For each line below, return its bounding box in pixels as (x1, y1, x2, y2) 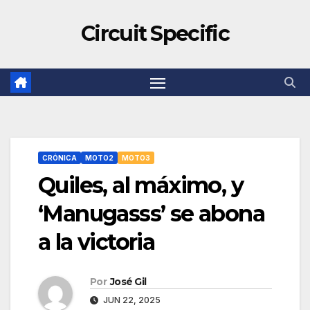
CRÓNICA (42, 154, 77, 163)
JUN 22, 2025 (101, 295, 161, 306)
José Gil (109, 275, 147, 289)
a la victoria (38, 228, 155, 256)
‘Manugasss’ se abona (38, 200, 264, 228)
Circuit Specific (81, 21, 229, 46)
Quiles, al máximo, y (38, 172, 243, 199)
